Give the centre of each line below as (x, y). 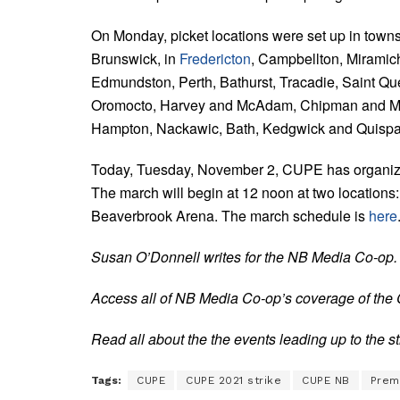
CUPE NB (326, 380)
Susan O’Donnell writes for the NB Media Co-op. (244, 256)
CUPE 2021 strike (233, 380)
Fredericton (215, 58)
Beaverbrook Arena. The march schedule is (230, 215)
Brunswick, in (135, 58)
